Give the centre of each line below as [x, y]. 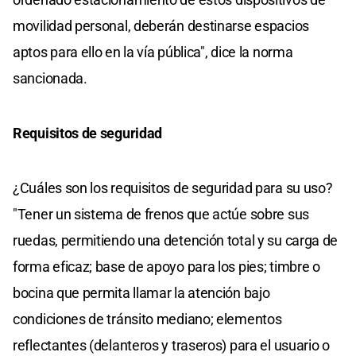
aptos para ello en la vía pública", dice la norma [153, 52]
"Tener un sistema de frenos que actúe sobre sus [161, 214]
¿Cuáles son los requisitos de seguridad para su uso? [173, 188]
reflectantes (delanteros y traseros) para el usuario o [171, 345]
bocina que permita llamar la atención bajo [141, 292]
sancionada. [50, 78]
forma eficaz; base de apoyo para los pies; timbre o [166, 266]
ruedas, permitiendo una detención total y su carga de [176, 240]
